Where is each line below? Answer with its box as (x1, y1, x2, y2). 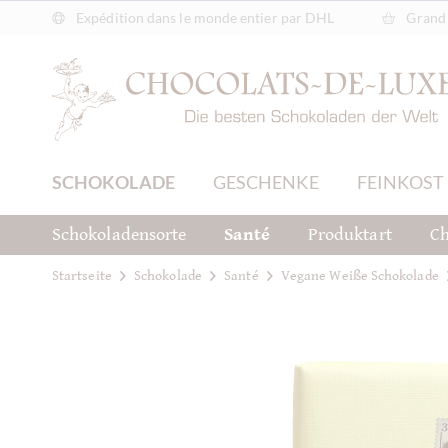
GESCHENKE (212, 171, 319, 193)
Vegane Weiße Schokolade (280, 267, 439, 284)
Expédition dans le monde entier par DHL (73, 9, 335, 26)
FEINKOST (356, 171, 445, 193)
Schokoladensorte (52, 224, 187, 245)
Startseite (52, 267, 112, 284)
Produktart (307, 224, 392, 245)
